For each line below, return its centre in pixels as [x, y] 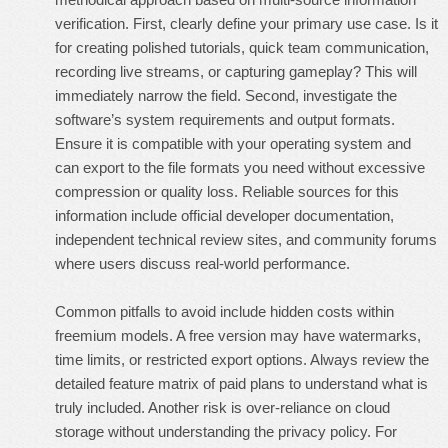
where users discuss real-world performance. [202, 263]
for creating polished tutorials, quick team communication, [242, 47]
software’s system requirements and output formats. [225, 119]
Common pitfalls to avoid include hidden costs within [224, 311]
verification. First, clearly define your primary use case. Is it [246, 23]
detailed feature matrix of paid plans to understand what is [241, 383]
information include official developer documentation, [224, 215]
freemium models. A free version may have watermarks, [238, 335]
